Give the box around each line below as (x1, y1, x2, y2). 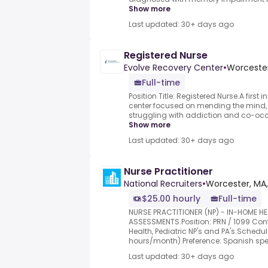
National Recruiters (124, 178, 202, 190)
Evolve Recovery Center (124, 62, 223, 74)
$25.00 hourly (142, 193, 200, 205)
